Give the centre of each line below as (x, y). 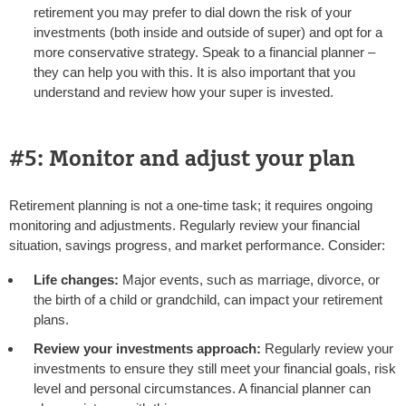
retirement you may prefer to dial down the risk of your (193, 13)
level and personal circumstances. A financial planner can (202, 389)
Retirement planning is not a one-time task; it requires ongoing (191, 206)
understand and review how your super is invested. (184, 92)
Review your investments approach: (147, 349)
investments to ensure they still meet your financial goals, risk (215, 369)
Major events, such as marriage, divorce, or (249, 280)
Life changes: (76, 280)
